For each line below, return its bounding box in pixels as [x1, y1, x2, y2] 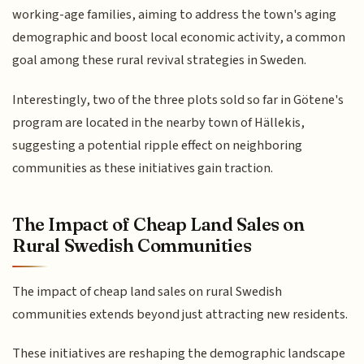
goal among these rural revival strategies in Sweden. [12, 50, 307, 71]
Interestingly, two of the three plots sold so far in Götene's [12, 89, 344, 110]
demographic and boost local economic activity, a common [12, 28, 346, 48]
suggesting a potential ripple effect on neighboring [12, 135, 303, 155]
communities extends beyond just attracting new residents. [12, 304, 349, 324]
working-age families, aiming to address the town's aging [12, 5, 337, 25]
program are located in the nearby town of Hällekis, [12, 112, 305, 132]
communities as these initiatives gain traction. [12, 158, 274, 178]
